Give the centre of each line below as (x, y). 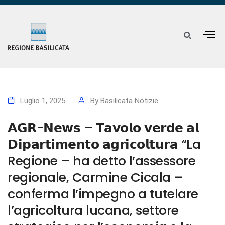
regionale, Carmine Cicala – (95, 178)
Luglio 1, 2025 (43, 101)
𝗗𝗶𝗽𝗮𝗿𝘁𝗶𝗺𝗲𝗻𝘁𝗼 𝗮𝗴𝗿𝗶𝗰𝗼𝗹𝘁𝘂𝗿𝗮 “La (104, 144)
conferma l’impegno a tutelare (103, 194)
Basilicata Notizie (129, 101)
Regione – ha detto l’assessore (101, 161)
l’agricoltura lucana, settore (93, 211)
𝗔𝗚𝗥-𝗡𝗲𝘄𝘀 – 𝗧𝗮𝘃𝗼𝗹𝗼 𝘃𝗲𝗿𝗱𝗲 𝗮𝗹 (103, 128)
